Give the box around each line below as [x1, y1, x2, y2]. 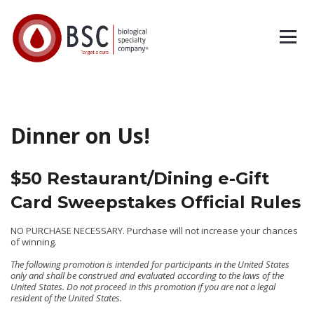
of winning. [11, 235, 57, 248]
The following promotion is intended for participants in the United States [11, 258, 289, 271]
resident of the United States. [11, 292, 122, 304]
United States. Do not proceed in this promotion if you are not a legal [11, 280, 275, 293]
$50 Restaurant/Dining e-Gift [11, 168, 269, 189]
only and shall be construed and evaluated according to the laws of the [11, 269, 284, 282]
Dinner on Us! [11, 121, 150, 150]
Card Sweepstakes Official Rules [11, 192, 301, 212]
